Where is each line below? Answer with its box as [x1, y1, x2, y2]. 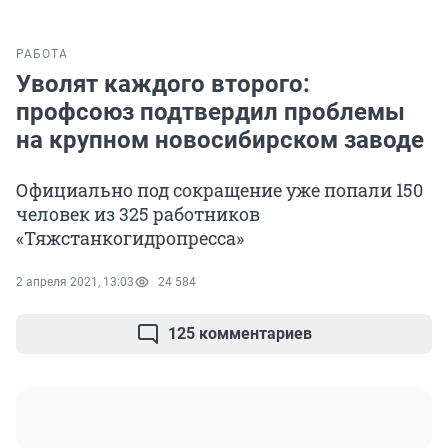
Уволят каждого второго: [16, 70, 310, 99]
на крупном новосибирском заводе [16, 126, 424, 155]
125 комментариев [168, 324, 312, 344]
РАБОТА [16, 47, 68, 62]
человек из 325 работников [16, 202, 260, 227]
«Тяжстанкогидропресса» [16, 226, 244, 251]
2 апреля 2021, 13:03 [16, 275, 134, 290]
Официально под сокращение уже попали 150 [16, 178, 423, 203]
